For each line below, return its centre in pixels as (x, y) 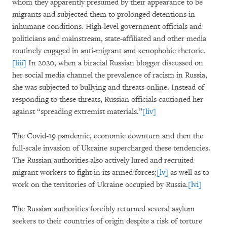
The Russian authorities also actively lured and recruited (103, 160)
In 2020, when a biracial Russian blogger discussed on (115, 63)
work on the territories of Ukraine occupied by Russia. (100, 185)
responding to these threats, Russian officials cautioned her (108, 100)
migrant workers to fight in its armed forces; (84, 173)
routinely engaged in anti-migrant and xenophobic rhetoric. (109, 51)
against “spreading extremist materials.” (77, 112)
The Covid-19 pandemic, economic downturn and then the (108, 136)
